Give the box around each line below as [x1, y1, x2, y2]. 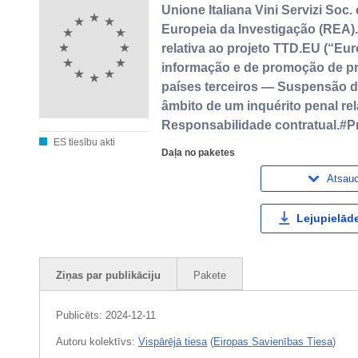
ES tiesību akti [51, 136, 115, 148]
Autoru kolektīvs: [56, 335, 138, 348]
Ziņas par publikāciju [56, 268, 161, 281]
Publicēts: [56, 308, 105, 321]
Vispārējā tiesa [138, 335, 207, 348]
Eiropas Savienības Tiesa [213, 335, 332, 348]
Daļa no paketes [161, 146, 236, 157]
